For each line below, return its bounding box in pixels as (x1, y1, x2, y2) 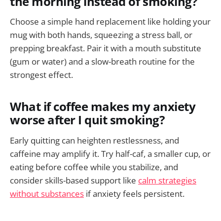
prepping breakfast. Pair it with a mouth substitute (10, 42, 201, 54)
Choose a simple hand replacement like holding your (10, 16, 211, 28)
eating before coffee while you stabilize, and (10, 161, 178, 173)
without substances (10, 187, 84, 199)
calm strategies (138, 174, 196, 186)
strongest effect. (10, 69, 73, 81)
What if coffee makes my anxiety (10, 99, 196, 115)
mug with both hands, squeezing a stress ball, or (10, 29, 192, 41)
